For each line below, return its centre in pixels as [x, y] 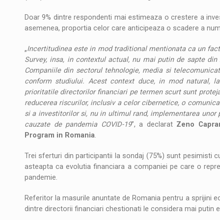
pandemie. [41, 177]
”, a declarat [154, 124]
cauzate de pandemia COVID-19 [78, 124]
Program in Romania [60, 135]
